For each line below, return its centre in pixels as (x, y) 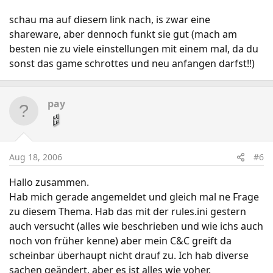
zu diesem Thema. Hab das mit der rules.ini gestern (128, 211)
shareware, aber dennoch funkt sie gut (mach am (123, 34)
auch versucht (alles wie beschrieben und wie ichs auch (136, 226)
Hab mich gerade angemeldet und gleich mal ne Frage (134, 197)
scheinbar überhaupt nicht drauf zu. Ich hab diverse (129, 255)
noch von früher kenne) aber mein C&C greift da (120, 241)
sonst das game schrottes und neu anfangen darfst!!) (132, 63)
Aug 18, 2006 (36, 157)
